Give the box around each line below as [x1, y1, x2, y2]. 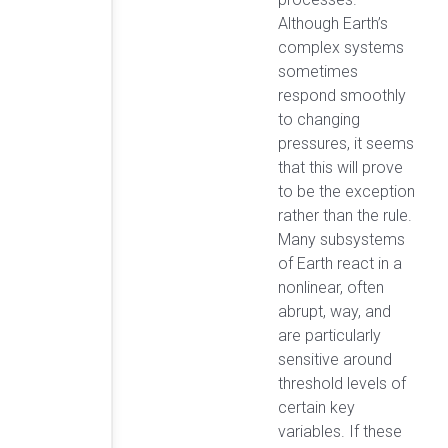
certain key [278, 398, 355, 418]
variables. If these [278, 422, 402, 442]
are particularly [278, 326, 381, 346]
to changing [278, 110, 360, 130]
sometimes [278, 62, 358, 82]
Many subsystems [278, 230, 405, 250]
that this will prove [278, 158, 403, 178]
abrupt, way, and [278, 302, 391, 322]
